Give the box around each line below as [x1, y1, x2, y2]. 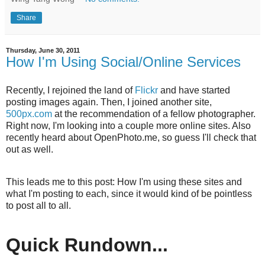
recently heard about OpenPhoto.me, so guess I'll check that [6, 132, 256, 143]
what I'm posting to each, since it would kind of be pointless [6, 189, 252, 199]
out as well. [6, 144, 53, 154]
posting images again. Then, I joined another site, [6, 96, 212, 107]
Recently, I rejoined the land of [6, 85, 135, 95]
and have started [158, 85, 230, 95]
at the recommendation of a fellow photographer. [52, 108, 256, 119]
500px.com [6, 108, 52, 119]
